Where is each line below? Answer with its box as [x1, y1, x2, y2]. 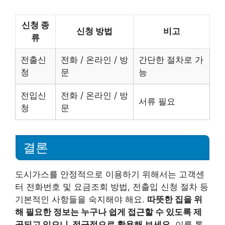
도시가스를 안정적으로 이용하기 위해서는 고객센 [15, 169, 204, 179]
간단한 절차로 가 [139, 54, 203, 65]
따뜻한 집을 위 [147, 194, 202, 204]
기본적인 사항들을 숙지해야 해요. [15, 194, 147, 204]
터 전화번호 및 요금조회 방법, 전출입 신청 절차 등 [15, 181, 208, 192]
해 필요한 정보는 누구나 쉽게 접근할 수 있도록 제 [15, 206, 202, 217]
